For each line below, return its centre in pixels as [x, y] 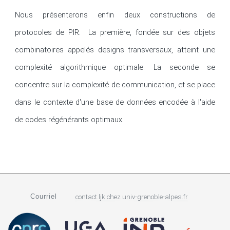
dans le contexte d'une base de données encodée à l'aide [115, 102]
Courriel [43, 196]
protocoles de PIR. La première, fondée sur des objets [115, 32]
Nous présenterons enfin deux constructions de [115, 15]
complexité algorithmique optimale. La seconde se [115, 67]
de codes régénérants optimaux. [70, 119]
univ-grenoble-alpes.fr [155, 197]
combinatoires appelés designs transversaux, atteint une [115, 50]
